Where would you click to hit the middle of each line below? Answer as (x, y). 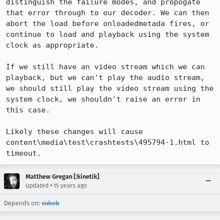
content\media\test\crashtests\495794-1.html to (108, 142)
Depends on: (23, 203)
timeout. (24, 153)
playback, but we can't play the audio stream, (105, 78)
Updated (37, 186)
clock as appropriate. (55, 45)
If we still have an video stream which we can (105, 67)
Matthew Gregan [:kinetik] (62, 177)
